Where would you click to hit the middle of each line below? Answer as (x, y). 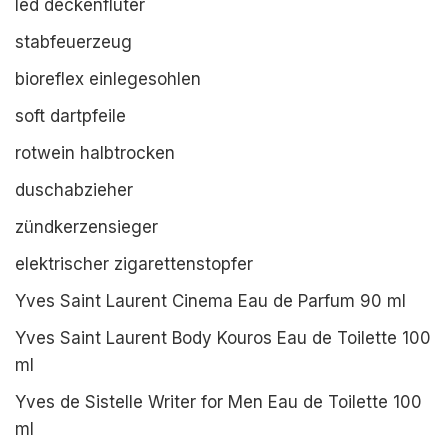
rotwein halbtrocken (95, 153)
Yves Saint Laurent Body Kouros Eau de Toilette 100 (223, 338)
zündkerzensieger (86, 227)
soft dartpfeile (70, 116)
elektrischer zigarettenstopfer (134, 264)
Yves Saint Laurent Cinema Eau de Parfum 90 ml (210, 301)
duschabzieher (74, 190)
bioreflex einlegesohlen (108, 79)
